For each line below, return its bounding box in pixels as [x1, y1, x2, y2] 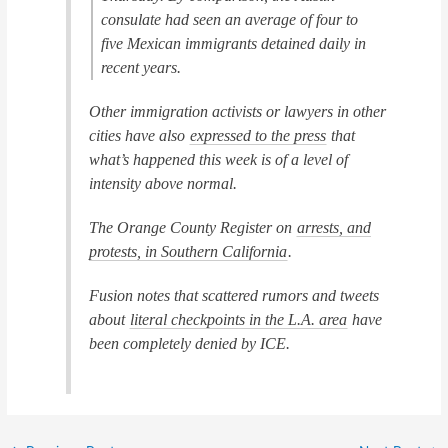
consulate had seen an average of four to [101, 10, 359, 28]
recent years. [101, 58, 182, 76]
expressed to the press [190, 126, 327, 144]
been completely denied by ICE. [89, 334, 291, 352]
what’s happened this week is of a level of [89, 150, 349, 168]
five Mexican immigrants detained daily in [101, 34, 367, 52]
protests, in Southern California [89, 242, 288, 260]
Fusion [89, 286, 134, 304]
